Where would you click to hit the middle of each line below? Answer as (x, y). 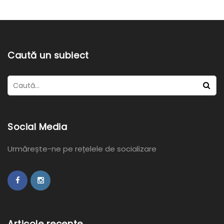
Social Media (37, 127)
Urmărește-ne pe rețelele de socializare (82, 149)
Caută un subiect (48, 55)
